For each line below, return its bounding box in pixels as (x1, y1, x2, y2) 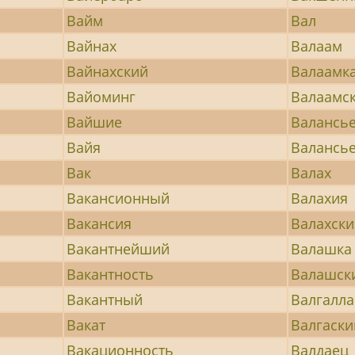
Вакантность (67, 264, 155, 284)
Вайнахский (67, 61, 149, 81)
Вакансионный (67, 188, 170, 208)
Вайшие (67, 112, 123, 132)
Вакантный (67, 289, 143, 309)
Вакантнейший (67, 239, 170, 258)
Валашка (291, 239, 353, 258)
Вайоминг (67, 86, 136, 106)
